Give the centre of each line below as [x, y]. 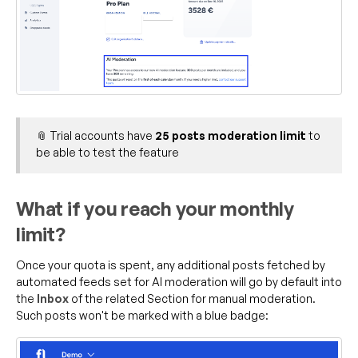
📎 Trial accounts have [95, 135]
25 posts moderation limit [231, 135]
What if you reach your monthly [155, 208]
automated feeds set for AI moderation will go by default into [179, 281]
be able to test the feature [107, 152]
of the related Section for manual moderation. [192, 298]
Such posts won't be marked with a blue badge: [142, 315]
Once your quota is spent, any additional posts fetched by [171, 265]
